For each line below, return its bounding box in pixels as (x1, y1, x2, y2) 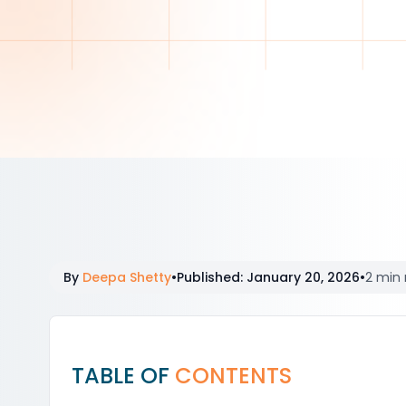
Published (177, 268, 240, 286)
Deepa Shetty (82, 268, 171, 286)
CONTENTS (175, 361, 292, 391)
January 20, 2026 (246, 268, 360, 286)
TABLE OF (72, 361, 175, 391)
